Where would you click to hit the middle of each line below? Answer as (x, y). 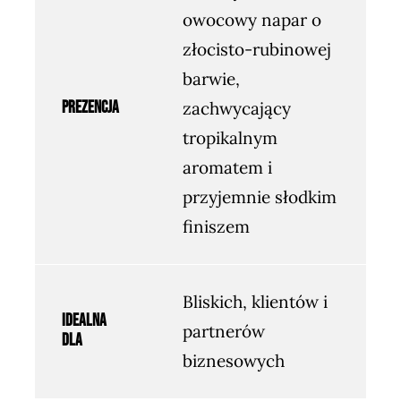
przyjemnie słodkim (259, 196)
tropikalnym (230, 137)
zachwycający (236, 108)
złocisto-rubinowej (256, 49)
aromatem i (227, 167)
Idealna (84, 320)
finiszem (216, 226)
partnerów (223, 331)
